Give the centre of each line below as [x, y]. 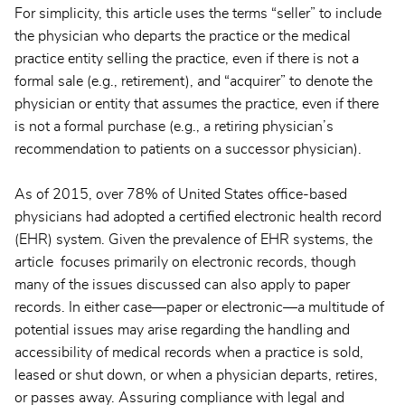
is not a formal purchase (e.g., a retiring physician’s [174, 127]
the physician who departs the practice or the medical [183, 37]
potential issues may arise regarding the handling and [182, 330]
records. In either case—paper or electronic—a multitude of [199, 308]
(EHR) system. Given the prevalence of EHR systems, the [193, 240]
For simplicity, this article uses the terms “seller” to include [198, 14]
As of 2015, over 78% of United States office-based [181, 195]
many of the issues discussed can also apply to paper [182, 285]
